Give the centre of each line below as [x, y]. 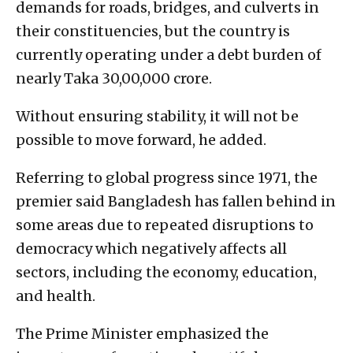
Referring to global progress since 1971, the [167, 177]
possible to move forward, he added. [141, 139]
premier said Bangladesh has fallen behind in [176, 201]
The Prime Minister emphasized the [142, 333]
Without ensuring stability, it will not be [157, 116]
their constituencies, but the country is [153, 31]
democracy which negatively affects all [151, 248]
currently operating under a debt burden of [169, 54]
